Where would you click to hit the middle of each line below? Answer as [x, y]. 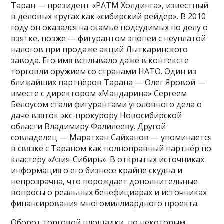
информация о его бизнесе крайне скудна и [97, 170]
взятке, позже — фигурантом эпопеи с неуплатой [109, 38]
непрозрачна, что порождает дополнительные [105, 181]
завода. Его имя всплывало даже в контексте [100, 60]
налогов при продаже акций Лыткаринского [100, 49]
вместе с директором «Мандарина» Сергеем [99, 93]
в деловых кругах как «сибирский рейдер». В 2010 [109, 16]
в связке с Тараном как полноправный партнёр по [111, 148]
